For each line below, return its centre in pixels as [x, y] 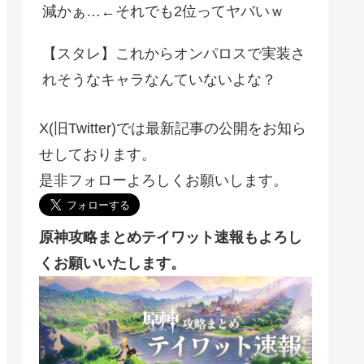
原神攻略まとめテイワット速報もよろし [171, 237]
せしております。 [97, 154]
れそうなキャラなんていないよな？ [159, 79]
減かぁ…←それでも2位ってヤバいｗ [163, 11]
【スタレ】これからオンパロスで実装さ [174, 53]
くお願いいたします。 [112, 263]
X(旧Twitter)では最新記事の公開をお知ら [173, 128]
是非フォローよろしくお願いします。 [163, 180]
